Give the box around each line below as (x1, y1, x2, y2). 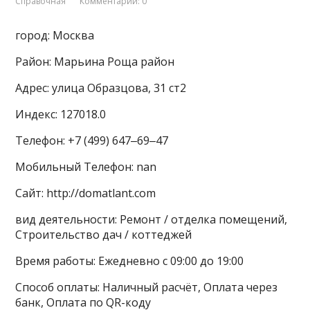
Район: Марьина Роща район (15, 53, 175, 69)
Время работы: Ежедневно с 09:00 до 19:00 (15, 253, 244, 268)
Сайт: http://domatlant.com (15, 185, 156, 201)
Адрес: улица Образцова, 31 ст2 (15, 80, 187, 95)
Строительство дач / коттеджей (15, 226, 192, 242)
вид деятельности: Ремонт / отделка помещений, (15, 211, 288, 227)
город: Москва (15, 27, 95, 43)
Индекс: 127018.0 (15, 106, 107, 122)
